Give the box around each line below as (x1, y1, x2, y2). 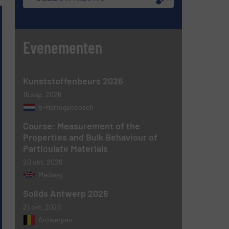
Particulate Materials (23, 142, 108, 154)
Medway (38, 170, 63, 179)
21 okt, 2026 (23, 202, 61, 211)
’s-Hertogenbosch (38, 102, 94, 111)
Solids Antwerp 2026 (23, 187, 109, 199)
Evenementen (23, 37, 103, 57)
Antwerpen (38, 215, 73, 224)
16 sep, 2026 (23, 89, 62, 99)
